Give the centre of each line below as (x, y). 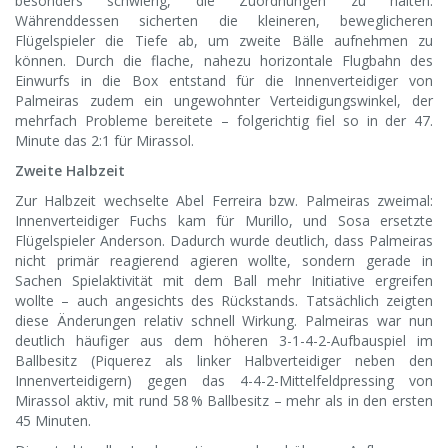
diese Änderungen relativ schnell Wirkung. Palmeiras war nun (224, 321)
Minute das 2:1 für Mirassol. (104, 141)
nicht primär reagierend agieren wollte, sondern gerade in (224, 261)
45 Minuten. (53, 421)
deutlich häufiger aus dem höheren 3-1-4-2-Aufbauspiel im (224, 341)
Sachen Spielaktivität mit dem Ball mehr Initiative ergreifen (224, 281)
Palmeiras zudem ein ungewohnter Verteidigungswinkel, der (224, 101)
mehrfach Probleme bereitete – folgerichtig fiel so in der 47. (224, 121)
